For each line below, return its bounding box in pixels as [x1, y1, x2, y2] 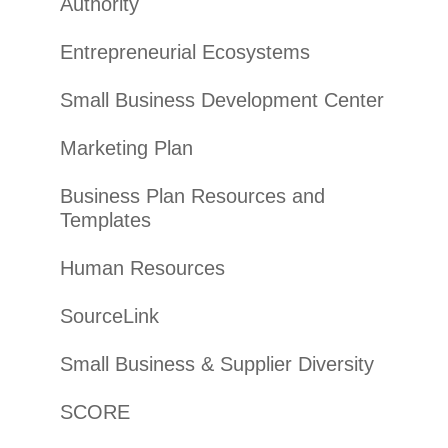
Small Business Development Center [59, 89, 384, 112]
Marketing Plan [59, 137, 193, 160]
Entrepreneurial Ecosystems [59, 41, 310, 64]
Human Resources [59, 257, 225, 280]
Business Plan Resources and [59, 185, 325, 208]
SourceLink [59, 305, 159, 328]
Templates [59, 209, 151, 232]
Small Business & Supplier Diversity [59, 353, 374, 376]
